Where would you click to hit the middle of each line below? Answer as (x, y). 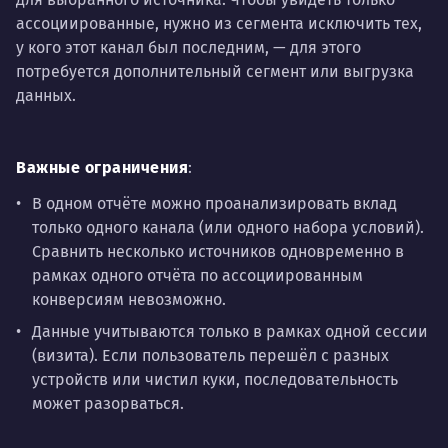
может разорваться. (108, 403)
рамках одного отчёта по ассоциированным (197, 275)
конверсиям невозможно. (129, 299)
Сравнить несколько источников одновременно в (218, 251)
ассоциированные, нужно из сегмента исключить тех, (219, 23)
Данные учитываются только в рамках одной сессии (230, 331)
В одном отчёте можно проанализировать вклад (214, 203)
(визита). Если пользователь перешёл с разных (210, 355)
